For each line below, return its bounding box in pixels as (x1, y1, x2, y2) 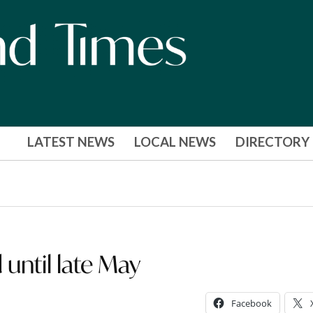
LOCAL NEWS (133, 134, 216, 150)
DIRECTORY (235, 134, 310, 150)
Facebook (231, 296, 272, 310)
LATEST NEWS (27, 134, 115, 150)
